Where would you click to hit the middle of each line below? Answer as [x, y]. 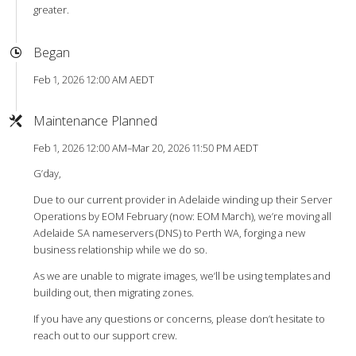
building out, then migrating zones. [113, 292]
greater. [51, 9]
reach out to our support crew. [105, 335]
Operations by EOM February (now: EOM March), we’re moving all [182, 216]
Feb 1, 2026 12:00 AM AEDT [93, 79]
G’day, [47, 173]
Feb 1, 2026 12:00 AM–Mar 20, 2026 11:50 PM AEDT [145, 148]
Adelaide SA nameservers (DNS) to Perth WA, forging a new [169, 232]
